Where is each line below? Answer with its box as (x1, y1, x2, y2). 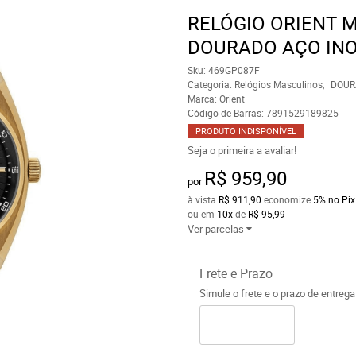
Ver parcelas (187, 222, 244, 236)
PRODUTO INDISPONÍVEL (195, 125, 296, 137)
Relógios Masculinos (234, 78, 323, 91)
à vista (187, 193, 219, 206)
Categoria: (187, 78, 232, 91)
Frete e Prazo (199, 265, 273, 282)
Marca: (187, 92, 219, 105)
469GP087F (207, 64, 260, 76)
